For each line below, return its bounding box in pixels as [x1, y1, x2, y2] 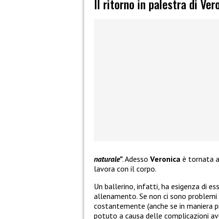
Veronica [150, 154, 180, 164]
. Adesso [122, 154, 150, 164]
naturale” [94, 154, 122, 164]
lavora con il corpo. [94, 164, 156, 174]
